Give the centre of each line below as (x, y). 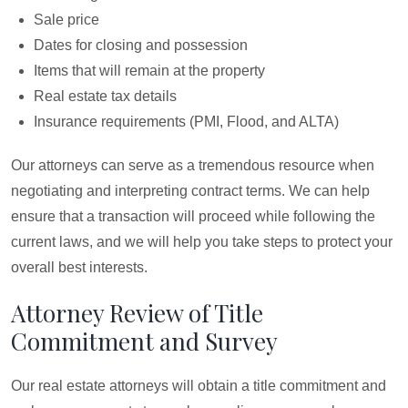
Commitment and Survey (144, 341)
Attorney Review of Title (137, 313)
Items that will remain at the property (149, 71)
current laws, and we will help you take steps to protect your (202, 242)
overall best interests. (79, 267)
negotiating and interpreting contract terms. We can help (190, 191)
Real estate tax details (105, 96)
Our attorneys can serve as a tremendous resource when (193, 165)
